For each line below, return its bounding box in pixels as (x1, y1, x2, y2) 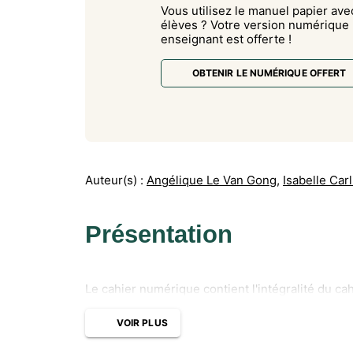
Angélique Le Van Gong (147, 172, 277, 188)
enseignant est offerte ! (161, 31, 292, 46)
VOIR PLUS (117, 317, 168, 329)
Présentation (85, 220, 232, 248)
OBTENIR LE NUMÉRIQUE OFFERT (192, 67, 347, 79)
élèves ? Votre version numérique (161, 17, 349, 32)
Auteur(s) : (85, 172, 143, 188)
